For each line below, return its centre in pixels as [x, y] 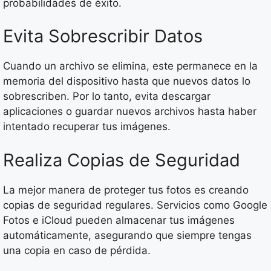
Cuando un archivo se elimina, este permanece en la [130, 66]
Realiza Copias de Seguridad [122, 160]
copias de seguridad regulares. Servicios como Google [135, 205]
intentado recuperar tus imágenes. [87, 127]
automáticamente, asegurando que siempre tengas [127, 235]
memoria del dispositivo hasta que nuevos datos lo [127, 81]
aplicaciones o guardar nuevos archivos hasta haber [130, 112]
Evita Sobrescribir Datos [103, 36]
